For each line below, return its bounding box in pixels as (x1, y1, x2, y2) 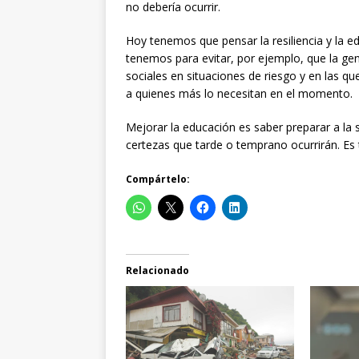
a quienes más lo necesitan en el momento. (126, 86, 353, 102)
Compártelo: (126, 172, 190, 187)
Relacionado (126, 264, 189, 278)
